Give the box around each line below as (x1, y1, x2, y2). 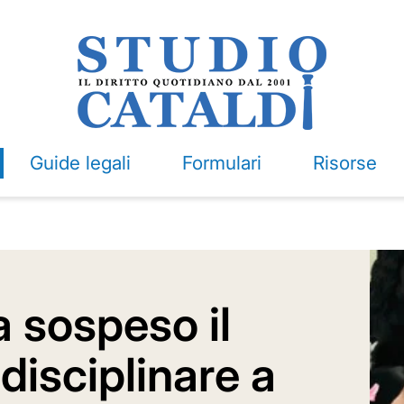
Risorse (312, 151, 377, 174)
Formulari (181, 151, 262, 174)
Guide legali (29, 151, 131, 174)
